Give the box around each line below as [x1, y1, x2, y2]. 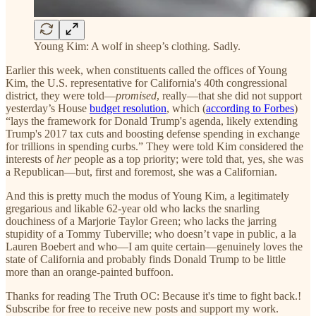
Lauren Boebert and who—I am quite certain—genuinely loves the [6, 240, 303, 253]
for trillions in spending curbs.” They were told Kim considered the [6, 140, 303, 152]
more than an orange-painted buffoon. [6, 265, 174, 278]
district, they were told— [6, 89, 116, 102]
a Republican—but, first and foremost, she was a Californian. [6, 165, 277, 178]
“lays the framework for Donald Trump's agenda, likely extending [6, 114, 298, 127]
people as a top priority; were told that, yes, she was [74, 152, 303, 165]
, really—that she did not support [157, 89, 302, 102]
